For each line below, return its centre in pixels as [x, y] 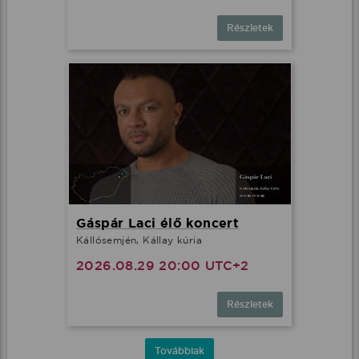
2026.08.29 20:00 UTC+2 [163, 266]
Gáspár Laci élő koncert [158, 224]
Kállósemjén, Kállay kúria [139, 240]
